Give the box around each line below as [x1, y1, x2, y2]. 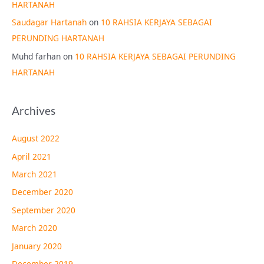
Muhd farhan [12, 50, 61, 62]
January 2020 [12, 240, 62, 252]
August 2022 [12, 133, 60, 144]
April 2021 [12, 150, 51, 162]
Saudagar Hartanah [12, 16, 87, 28]
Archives [12, 103, 55, 117]
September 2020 [12, 204, 75, 216]
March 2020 [12, 222, 57, 234]
